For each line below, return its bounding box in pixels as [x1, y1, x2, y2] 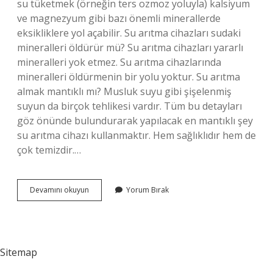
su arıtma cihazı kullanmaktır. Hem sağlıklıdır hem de [17, 129, 256, 142]
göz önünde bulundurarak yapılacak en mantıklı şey [17, 114, 253, 127]
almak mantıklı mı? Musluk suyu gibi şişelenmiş [17, 85, 232, 98]
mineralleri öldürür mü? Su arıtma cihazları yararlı [17, 41, 243, 54]
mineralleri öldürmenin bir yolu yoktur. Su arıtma [17, 70, 240, 83]
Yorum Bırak [126, 185, 169, 195]
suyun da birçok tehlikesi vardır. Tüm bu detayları [17, 99, 242, 113]
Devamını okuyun [30, 185, 89, 195]
